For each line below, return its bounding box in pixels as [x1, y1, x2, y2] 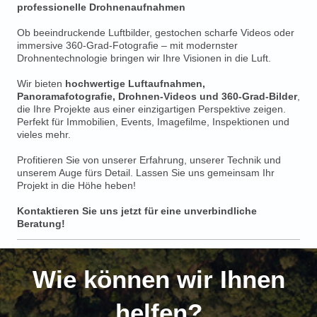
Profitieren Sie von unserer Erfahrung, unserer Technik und [17, 154, 281, 166]
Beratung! [17, 218, 65, 230]
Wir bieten [17, 78, 65, 90]
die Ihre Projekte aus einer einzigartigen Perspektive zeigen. [17, 103, 286, 115]
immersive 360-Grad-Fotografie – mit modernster [17, 40, 238, 52]
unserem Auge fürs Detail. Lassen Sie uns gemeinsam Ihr [17, 167, 275, 179]
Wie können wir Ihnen [32, 265, 285, 294]
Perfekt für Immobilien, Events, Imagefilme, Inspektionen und [17, 116, 289, 128]
